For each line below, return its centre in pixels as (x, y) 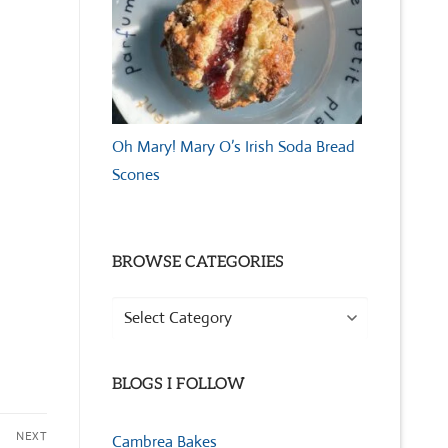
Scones (136, 175)
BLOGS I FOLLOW (178, 384)
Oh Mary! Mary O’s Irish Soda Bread (233, 147)
